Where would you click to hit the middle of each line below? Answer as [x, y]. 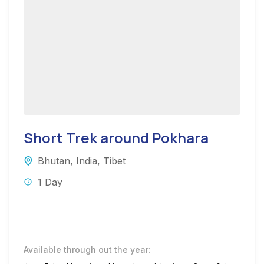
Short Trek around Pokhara [116, 138]
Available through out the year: [87, 250]
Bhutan [54, 161]
